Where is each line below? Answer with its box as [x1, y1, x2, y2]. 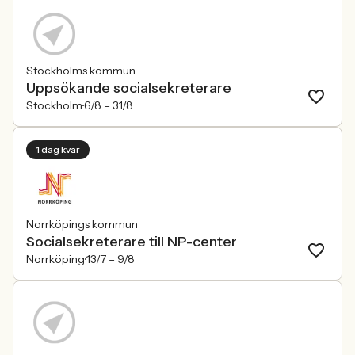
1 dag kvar [36, 143, 80, 155]
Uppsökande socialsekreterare [26, 79, 231, 97]
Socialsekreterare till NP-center [26, 233, 237, 250]
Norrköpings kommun [26, 217, 138, 231]
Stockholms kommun [26, 63, 136, 78]
